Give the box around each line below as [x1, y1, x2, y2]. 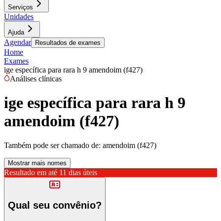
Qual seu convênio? [8, 200, 102, 211]
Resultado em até [4, 168, 57, 177]
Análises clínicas [10, 74, 62, 83]
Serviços [8, 3, 33, 11]
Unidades [4, 12, 34, 21]
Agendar [4, 38, 31, 46]
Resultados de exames [35, 39, 101, 46]
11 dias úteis [59, 168, 97, 177]
